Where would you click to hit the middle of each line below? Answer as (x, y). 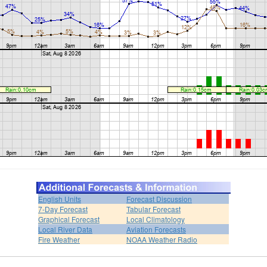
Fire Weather (59, 239)
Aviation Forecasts (156, 229)
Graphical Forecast (69, 219)
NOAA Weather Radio (162, 239)
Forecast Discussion (159, 198)
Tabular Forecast (153, 209)
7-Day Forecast (63, 209)
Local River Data (65, 229)
